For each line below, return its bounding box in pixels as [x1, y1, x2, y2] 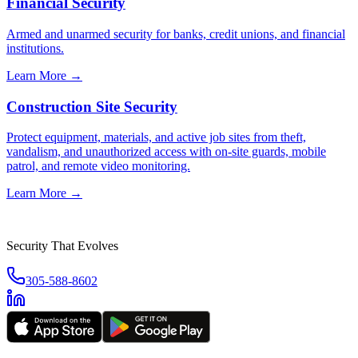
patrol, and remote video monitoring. [6, 159, 190, 173]
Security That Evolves [6, 239, 118, 253]
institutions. [6, 41, 64, 55]
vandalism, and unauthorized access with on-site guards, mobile [6, 145, 326, 159]
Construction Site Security [6, 97, 177, 115]
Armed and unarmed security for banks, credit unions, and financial [6, 26, 345, 41]
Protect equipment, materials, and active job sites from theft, [6, 130, 306, 145]
